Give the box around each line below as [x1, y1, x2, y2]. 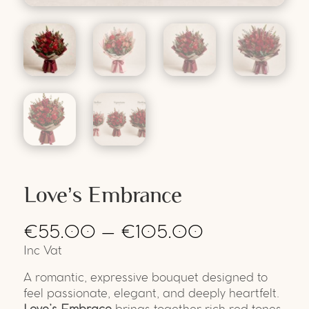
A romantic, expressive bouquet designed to [23, 272, 268, 283]
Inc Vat [23, 245, 62, 257]
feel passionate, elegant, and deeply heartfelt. [23, 288, 279, 299]
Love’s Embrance [23, 181, 182, 207]
